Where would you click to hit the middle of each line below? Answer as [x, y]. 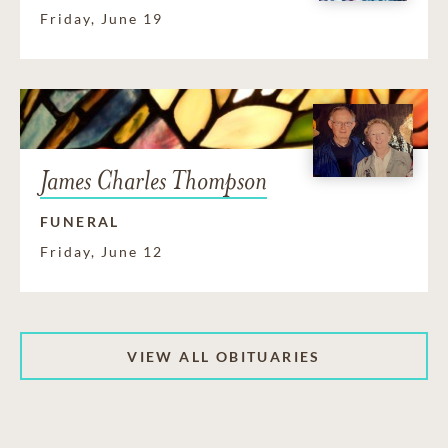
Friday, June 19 [101, 19]
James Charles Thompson [153, 181]
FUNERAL [80, 222]
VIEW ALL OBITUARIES [224, 356]
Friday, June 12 [101, 252]
